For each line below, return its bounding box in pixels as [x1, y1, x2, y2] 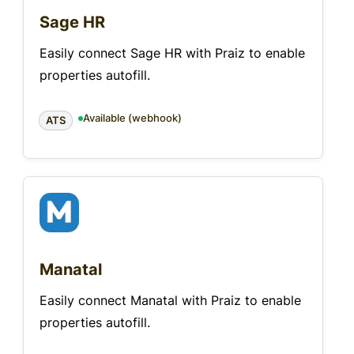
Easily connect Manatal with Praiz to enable [40, 292, 301, 308]
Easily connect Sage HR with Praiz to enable [40, 45, 305, 61]
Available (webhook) [83, 112, 182, 124]
